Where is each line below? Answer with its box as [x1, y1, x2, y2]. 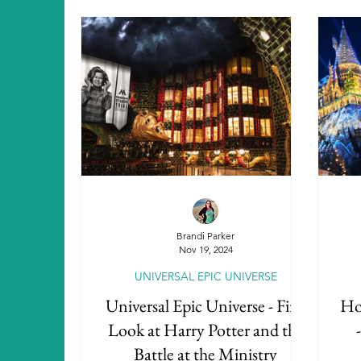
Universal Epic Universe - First [105, 294, 306, 317]
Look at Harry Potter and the [107, 318, 304, 342]
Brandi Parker [176, 230, 234, 242]
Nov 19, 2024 [178, 243, 233, 255]
